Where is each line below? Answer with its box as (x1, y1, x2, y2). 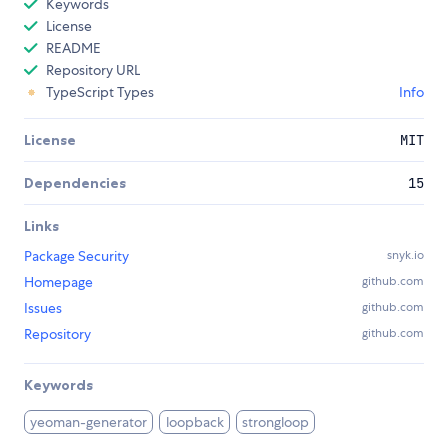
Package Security (24, 247, 129, 266)
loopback (165, 413, 224, 432)
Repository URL (46, 61, 140, 80)
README (46, 39, 101, 58)
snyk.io (387, 247, 424, 264)
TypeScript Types (46, 83, 154, 102)
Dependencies (24, 174, 126, 193)
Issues (24, 299, 62, 318)
